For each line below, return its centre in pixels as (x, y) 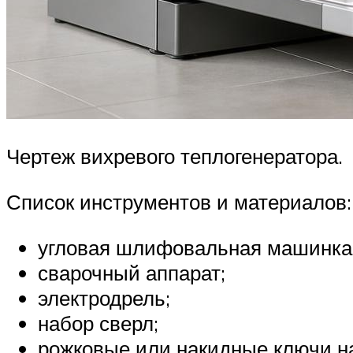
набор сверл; (98, 323)
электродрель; (104, 297)
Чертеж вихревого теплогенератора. (175, 156)
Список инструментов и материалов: (179, 201)
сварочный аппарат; (132, 272)
